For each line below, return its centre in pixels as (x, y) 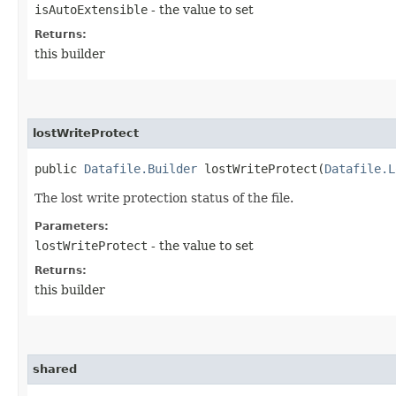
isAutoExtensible (91, 9)
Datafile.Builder (141, 168)
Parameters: (72, 226)
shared (55, 369)
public (59, 168)
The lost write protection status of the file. (164, 198)
